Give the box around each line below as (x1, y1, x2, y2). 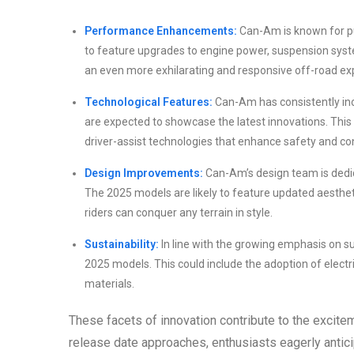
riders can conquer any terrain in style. (85, 206, 273, 220)
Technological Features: (85, 96, 213, 109)
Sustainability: (85, 238, 159, 251)
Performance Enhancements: (85, 24, 237, 38)
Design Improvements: (85, 167, 203, 180)
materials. (85, 277, 134, 291)
